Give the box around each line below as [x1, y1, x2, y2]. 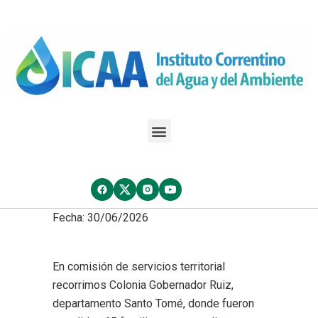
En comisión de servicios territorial [53, 260, 225, 274]
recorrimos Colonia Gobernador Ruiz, [53, 278, 234, 292]
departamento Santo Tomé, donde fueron [53, 297, 254, 311]
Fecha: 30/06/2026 [53, 211, 148, 225]
